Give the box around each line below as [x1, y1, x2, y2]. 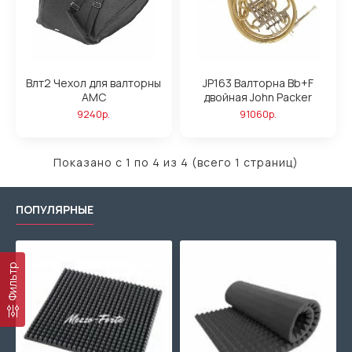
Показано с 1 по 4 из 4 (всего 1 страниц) [53, 155, 299, 170]
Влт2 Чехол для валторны [26, 75, 162, 91]
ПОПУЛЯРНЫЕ [16, 201, 93, 217]
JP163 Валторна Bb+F [202, 75, 313, 91]
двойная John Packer [203, 90, 313, 105]
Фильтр [5, 262, 20, 301]
